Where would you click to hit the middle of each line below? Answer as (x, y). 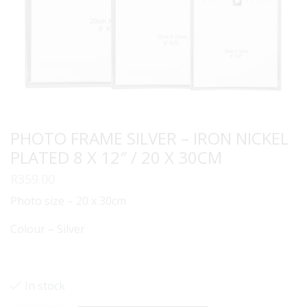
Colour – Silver (48, 229)
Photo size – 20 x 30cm (68, 200)
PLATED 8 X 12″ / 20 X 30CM (116, 157)
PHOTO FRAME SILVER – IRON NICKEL (149, 138)
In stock (45, 285)
